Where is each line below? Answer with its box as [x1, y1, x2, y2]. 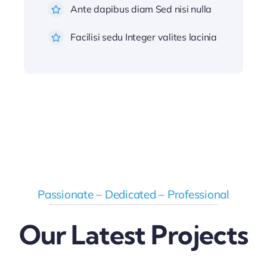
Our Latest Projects [18, 218, 249, 251]
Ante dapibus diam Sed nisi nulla [70, 3, 212, 15]
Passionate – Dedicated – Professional [38, 187, 229, 201]
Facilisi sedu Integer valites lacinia [70, 31, 217, 44]
